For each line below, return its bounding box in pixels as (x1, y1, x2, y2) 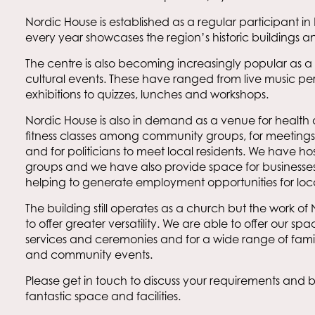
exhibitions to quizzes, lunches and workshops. (25, 86, 269, 101)
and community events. (25, 247, 153, 262)
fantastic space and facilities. (25, 288, 181, 303)
